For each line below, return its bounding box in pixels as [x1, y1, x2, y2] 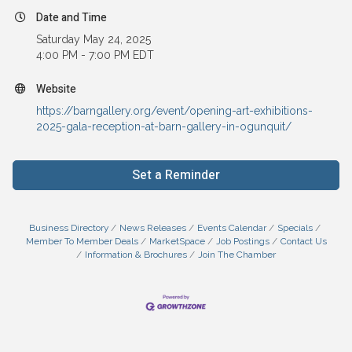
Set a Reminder [132, 165, 220, 185]
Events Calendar [196, 222, 266, 233]
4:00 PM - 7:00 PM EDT [36, 48, 154, 61]
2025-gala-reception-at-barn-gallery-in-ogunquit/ [36, 119, 291, 133]
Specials [277, 222, 313, 233]
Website [36, 80, 76, 97]
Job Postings [215, 235, 269, 247]
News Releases [119, 222, 186, 233]
